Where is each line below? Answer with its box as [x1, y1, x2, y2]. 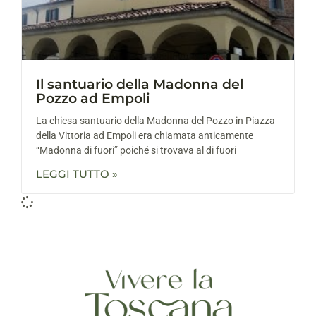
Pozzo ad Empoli [36, 90, 150, 107]
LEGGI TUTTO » [36, 166, 118, 181]
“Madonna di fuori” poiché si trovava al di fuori [36, 144, 236, 156]
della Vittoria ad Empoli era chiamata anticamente [36, 129, 253, 141]
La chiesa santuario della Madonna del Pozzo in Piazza [36, 114, 275, 126]
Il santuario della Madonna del [36, 75, 243, 92]
